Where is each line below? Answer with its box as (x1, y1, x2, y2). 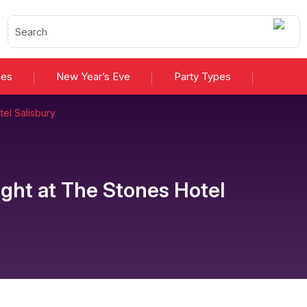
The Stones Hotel (60, 177, 225, 202)
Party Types (173, 69, 231, 83)
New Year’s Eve (56, 69, 130, 83)
